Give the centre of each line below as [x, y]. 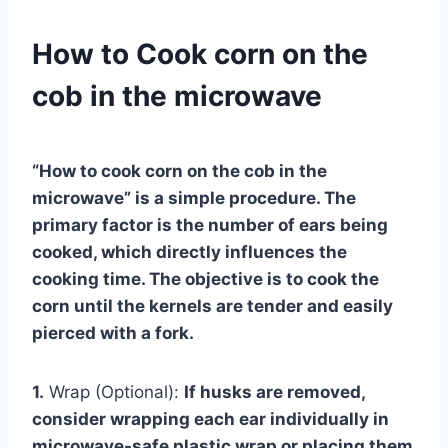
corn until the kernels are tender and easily [212, 305]
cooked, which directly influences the [189, 251]
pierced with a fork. [113, 332]
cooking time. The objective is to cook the [205, 278]
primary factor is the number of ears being [210, 224]
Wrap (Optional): [114, 391]
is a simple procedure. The [243, 197]
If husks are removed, [274, 391]
